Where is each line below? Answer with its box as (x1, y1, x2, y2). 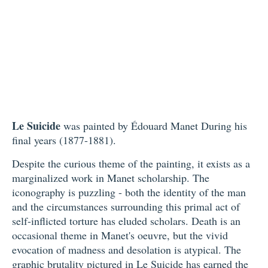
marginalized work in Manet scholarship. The (12, 170, 209, 185)
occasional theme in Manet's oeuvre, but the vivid (12, 228, 228, 243)
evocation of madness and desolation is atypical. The (12, 242, 241, 257)
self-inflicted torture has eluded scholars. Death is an (12, 214, 240, 229)
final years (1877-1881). (12, 133, 116, 148)
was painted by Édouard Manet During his (60, 118, 247, 133)
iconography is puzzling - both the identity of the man (12, 185, 246, 200)
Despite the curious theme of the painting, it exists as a (12, 156, 250, 171)
